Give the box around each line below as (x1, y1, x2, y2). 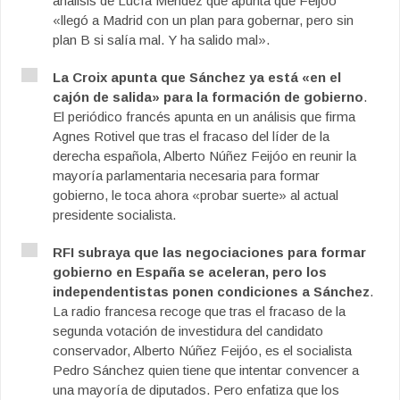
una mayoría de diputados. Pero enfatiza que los (53, 382, 339, 397)
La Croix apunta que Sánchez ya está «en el (53, 70, 341, 85)
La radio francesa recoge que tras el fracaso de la (53, 304, 346, 319)
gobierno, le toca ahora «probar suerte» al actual (53, 187, 338, 203)
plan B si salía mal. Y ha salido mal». (53, 32, 270, 47)
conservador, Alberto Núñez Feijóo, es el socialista (53, 343, 352, 358)
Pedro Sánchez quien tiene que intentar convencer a (53, 362, 359, 378)
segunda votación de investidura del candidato (53, 323, 323, 338)
